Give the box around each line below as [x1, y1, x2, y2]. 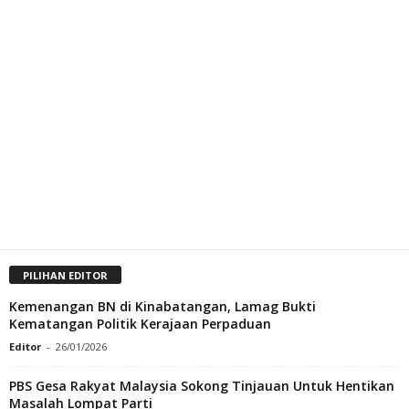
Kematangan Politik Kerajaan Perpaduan [9, 314, 271, 332]
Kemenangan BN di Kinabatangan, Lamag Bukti [9, 297, 316, 315]
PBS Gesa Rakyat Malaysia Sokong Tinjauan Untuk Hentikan [9, 376, 394, 394]
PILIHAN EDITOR [23, 267, 108, 282]
